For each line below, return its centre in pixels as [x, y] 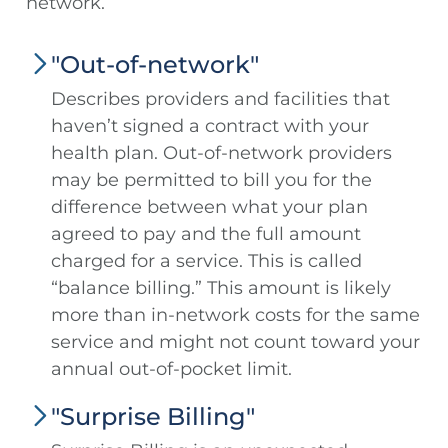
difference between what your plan [209, 207]
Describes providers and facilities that [220, 99]
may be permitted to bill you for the [211, 180]
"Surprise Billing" [153, 417]
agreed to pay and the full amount [206, 234]
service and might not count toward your [235, 342]
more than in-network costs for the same [235, 315]
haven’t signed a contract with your [210, 126]
